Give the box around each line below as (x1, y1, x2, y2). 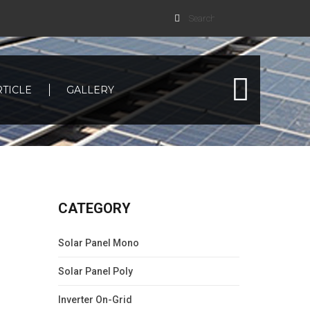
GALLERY (66, 84, 115, 96)
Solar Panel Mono (57, 237, 139, 248)
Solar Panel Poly (57, 265, 133, 277)
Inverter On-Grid (57, 293, 132, 305)
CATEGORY (57, 199, 131, 217)
